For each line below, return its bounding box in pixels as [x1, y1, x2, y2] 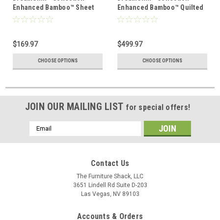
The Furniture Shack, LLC [77, 172, 143, 180]
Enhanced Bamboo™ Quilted [117, 3, 203, 11]
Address [29, 132, 55, 140]
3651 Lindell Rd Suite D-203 [73, 181, 147, 189]
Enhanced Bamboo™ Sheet [13, 3, 94, 11]
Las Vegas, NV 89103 [81, 190, 139, 197]
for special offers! [126, 102, 191, 112]
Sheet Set [117, 12, 148, 21]
